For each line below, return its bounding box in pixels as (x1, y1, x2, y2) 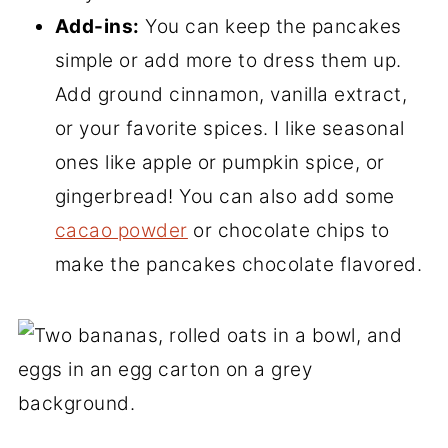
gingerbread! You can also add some (54, 184, 395, 208)
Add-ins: (54, 14, 140, 38)
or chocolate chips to (187, 218, 390, 242)
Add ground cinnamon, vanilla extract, (54, 82, 408, 106)
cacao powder (54, 218, 188, 242)
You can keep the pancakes (139, 14, 402, 38)
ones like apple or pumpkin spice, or (54, 150, 385, 174)
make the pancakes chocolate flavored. (54, 252, 423, 276)
